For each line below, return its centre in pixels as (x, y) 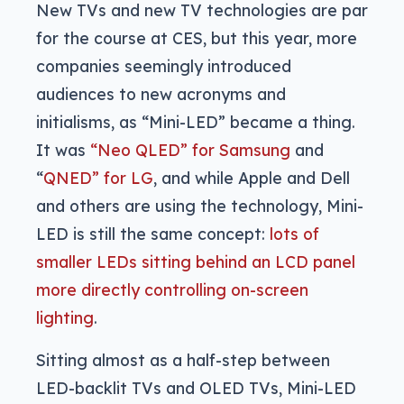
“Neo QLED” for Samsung (190, 149)
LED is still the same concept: (153, 233)
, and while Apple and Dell (252, 177)
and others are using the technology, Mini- (200, 205)
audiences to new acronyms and (161, 93)
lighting (65, 317)
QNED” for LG (98, 177)
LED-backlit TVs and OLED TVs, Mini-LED (196, 387)
